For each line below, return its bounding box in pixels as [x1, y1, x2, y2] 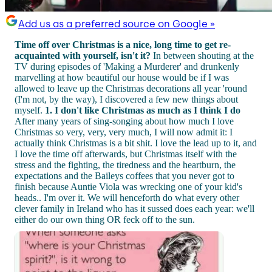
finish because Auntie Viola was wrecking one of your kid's [15, 181, 242, 192]
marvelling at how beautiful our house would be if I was [15, 72, 229, 83]
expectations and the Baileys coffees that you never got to [15, 170, 234, 181]
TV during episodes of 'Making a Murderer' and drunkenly [15, 61, 239, 72]
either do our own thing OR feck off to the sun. [15, 214, 195, 225]
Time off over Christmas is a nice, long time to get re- [15, 39, 231, 50]
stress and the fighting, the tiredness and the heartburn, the [15, 159, 236, 170]
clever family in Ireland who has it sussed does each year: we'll [15, 203, 254, 214]
